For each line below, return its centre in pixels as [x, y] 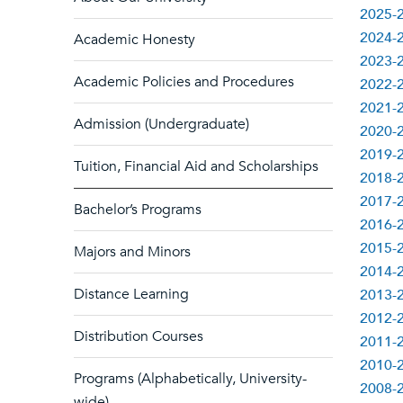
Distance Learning [131, 294]
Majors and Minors [132, 252]
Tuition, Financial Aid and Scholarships [196, 166]
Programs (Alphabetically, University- [190, 379]
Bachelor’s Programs [138, 210]
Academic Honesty [134, 40]
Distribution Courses [139, 336]
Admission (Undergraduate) [161, 124]
